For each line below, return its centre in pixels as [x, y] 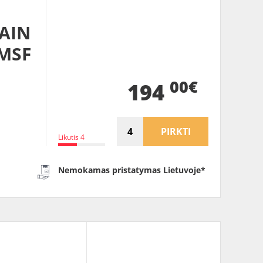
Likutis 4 [71, 137]
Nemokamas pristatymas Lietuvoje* [132, 170]
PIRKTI [176, 131]
